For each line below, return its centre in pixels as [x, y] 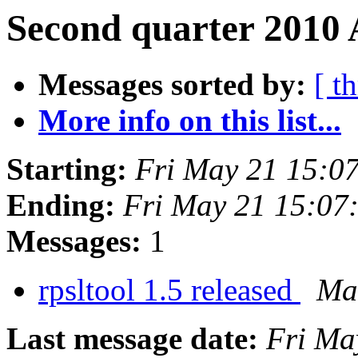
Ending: [61, 205]
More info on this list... [190, 121]
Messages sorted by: [172, 85]
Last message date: [132, 339]
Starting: [67, 169]
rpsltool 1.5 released [169, 290]
